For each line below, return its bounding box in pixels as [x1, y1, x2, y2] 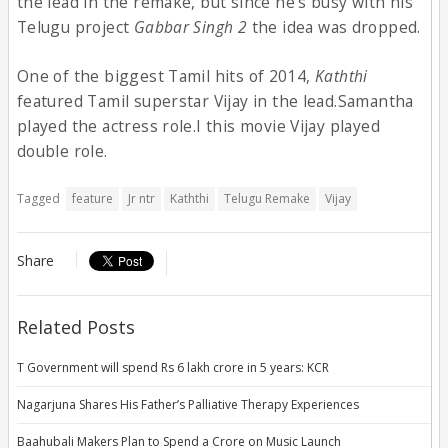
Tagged [16, 189, 60, 207]
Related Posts [16, 314, 135, 339]
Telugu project [16, 16, 134, 39]
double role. [16, 139, 108, 162]
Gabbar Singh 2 [133, 16, 248, 39]
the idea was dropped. [247, 16, 421, 39]
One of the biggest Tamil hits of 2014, [16, 64, 316, 87]
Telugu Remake [223, 189, 310, 207]
